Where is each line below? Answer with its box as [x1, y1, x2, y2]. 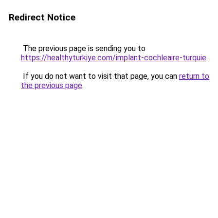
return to [179, 72, 209, 81]
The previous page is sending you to [21, 44, 145, 53]
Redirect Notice [9, 12, 75, 23]
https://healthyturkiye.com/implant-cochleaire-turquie [21, 53, 206, 62]
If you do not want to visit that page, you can [21, 72, 179, 81]
